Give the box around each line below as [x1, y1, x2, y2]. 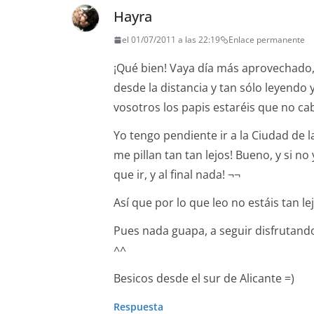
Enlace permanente [228, 34, 305, 46]
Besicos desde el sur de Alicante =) [114, 271, 294, 287]
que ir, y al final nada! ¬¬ [114, 167, 240, 183]
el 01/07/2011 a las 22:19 [122, 34, 220, 46]
